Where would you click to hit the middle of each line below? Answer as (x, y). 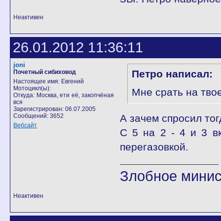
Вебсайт (25, 125)
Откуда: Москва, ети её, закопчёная (64, 95)
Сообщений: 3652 (38, 116)
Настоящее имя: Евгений (49, 81)
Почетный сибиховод (45, 72)
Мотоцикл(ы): (32, 88)
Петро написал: (172, 74)
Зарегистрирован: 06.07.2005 (55, 109)
